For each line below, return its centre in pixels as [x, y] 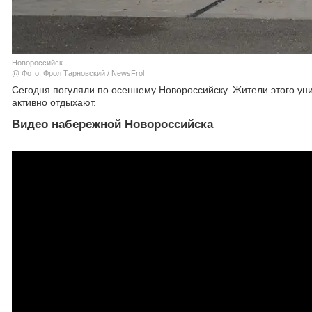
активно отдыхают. [54, 102]
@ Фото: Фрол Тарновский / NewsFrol [78, 73]
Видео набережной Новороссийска [112, 124]
